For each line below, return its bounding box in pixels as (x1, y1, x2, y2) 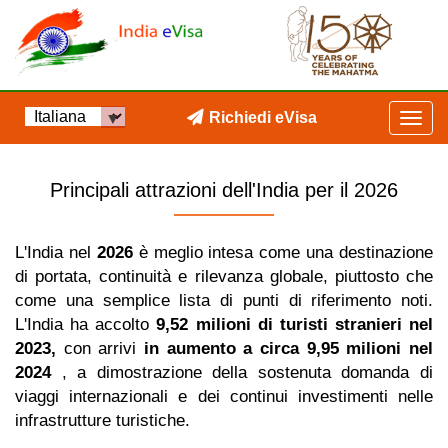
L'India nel (15, 243, 97, 262)
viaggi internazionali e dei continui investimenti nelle (15, 387, 433, 406)
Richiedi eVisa (209, 109, 318, 126)
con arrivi (56, 339, 144, 358)
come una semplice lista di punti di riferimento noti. (15, 291, 433, 310)
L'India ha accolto (15, 315, 157, 334)
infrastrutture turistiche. (15, 411, 190, 430)
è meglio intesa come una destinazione (132, 243, 433, 262)
